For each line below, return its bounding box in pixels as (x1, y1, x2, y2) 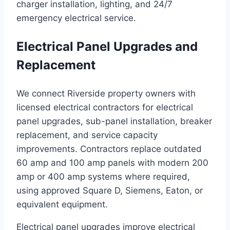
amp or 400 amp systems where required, (16, 171, 190, 182)
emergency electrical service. (16, 13, 136, 24)
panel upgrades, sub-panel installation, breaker (16, 116, 212, 127)
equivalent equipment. (16, 199, 108, 210)
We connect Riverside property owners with (16, 88, 196, 99)
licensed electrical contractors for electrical (16, 102, 193, 113)
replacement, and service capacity (16, 130, 158, 141)
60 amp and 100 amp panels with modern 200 (16, 158, 208, 168)
